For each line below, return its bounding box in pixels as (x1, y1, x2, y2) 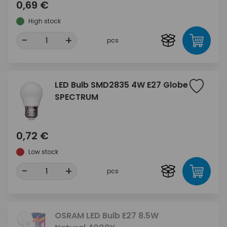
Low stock (28, 147, 58, 157)
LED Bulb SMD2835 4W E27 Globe (55, 79, 188, 91)
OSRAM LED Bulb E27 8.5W (55, 210, 159, 222)
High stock (28, 16, 61, 25)
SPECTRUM (55, 91, 98, 103)
